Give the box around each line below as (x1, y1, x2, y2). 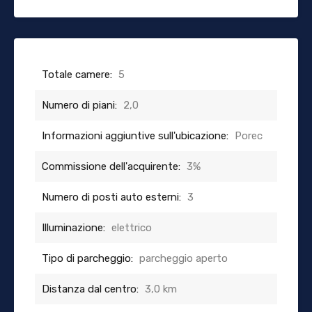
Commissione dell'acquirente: (42, 159, 180, 173)
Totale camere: (42, 68, 112, 81)
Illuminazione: (42, 221, 105, 234)
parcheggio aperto (139, 251, 228, 265)
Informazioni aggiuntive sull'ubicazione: (42, 129, 228, 142)
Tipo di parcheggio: (42, 251, 133, 265)
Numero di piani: (42, 98, 117, 111)
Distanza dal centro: (42, 282, 139, 295)
